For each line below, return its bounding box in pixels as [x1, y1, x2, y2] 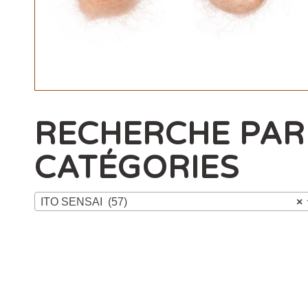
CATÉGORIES [34, 149, 239, 187]
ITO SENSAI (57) [41, 196, 127, 208]
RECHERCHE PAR [34, 115, 305, 153]
